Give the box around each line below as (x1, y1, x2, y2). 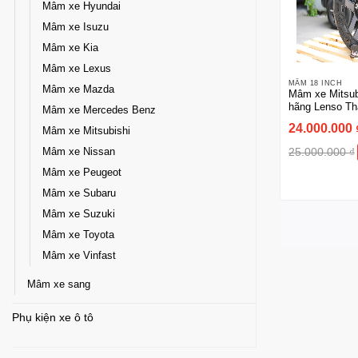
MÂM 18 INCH (288, 78, 342, 87)
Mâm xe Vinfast (42, 249, 116, 261)
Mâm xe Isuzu (42, 21, 109, 33)
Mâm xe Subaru (42, 187, 116, 199)
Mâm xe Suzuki (42, 208, 115, 220)
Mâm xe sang (27, 278, 90, 290)
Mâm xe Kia (42, 42, 98, 54)
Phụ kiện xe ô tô (12, 310, 93, 324)
